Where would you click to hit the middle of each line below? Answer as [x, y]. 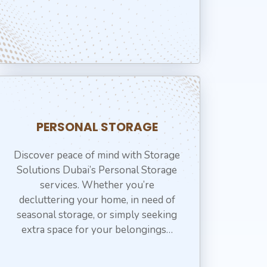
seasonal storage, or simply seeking [97, 215]
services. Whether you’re [97, 185]
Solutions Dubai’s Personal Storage [97, 170]
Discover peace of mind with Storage [97, 155]
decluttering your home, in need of [97, 200]
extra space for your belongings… [97, 230]
